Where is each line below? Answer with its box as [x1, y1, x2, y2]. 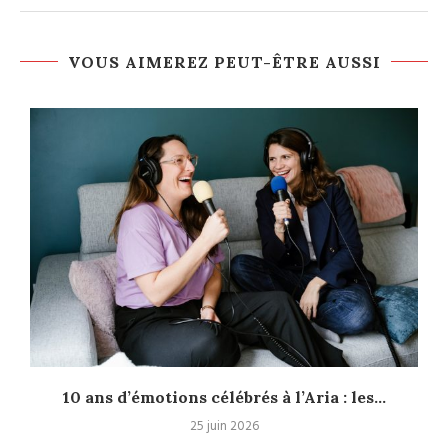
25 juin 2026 [189, 415, 259, 437]
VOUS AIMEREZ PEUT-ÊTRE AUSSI [67, 52, 381, 73]
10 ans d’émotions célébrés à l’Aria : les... [62, 386, 386, 407]
